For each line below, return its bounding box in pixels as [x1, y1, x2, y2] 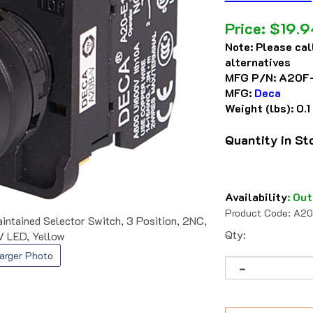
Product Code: [225, 206, 291, 220]
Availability [225, 189, 287, 205]
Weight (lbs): [225, 101, 293, 116]
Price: [225, 18, 265, 39]
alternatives [225, 54, 291, 70]
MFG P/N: [225, 70, 276, 85]
